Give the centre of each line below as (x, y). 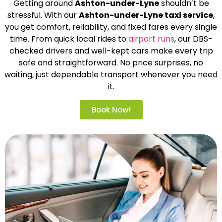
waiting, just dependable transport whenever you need (111, 75)
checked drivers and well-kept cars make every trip (111, 51)
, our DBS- (193, 39)
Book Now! (111, 110)
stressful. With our (43, 15)
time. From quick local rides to (69, 39)
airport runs (151, 39)
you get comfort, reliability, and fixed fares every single (111, 27)
